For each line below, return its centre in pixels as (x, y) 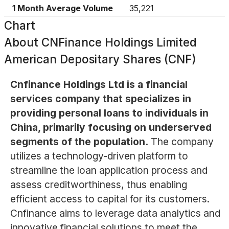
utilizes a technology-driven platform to (99, 156)
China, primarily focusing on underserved (111, 128)
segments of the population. (79, 142)
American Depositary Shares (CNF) (100, 59)
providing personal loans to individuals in (109, 113)
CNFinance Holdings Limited (119, 42)
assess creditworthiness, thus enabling (98, 185)
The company (182, 142)
